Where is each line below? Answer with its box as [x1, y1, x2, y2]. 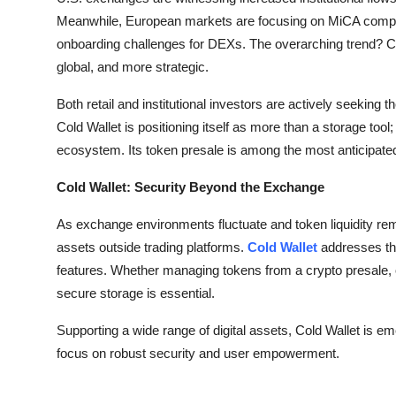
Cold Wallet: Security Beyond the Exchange [57, 179, 324, 194]
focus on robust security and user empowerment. [57, 346, 339, 361]
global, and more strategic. [57, 59, 209, 74]
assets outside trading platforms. [57, 240, 247, 255]
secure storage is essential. [57, 286, 215, 301]
